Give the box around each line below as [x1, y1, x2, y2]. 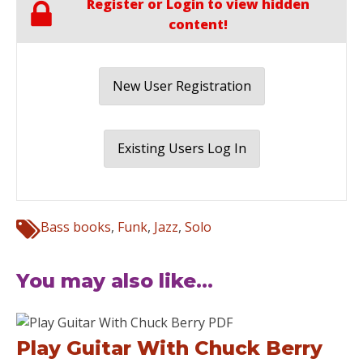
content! [168, 15, 228, 33]
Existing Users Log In [117, 139, 246, 157]
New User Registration [112, 76, 251, 95]
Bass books [41, 217, 111, 236]
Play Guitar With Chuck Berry [16, 335, 322, 360]
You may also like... [16, 268, 213, 293]
